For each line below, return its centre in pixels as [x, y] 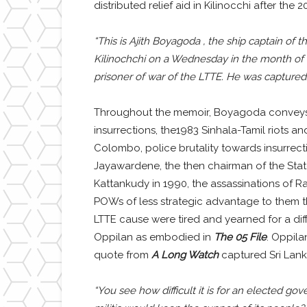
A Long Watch [186, 255]
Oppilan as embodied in [153, 237]
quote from [122, 255]
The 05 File [240, 237]
